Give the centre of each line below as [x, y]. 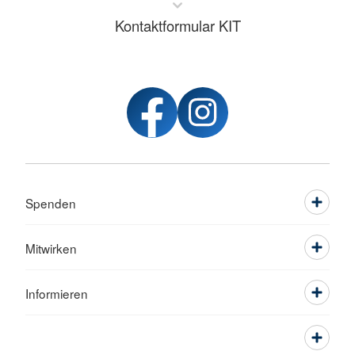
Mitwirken [51, 248]
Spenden [51, 203]
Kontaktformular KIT [177, 25]
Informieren [57, 293]
